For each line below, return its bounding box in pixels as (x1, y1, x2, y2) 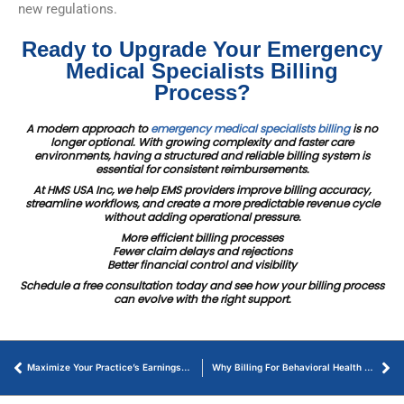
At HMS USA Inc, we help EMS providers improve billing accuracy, (33, 181, 371, 197)
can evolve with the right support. (113, 290, 291, 307)
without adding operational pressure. (103, 208, 301, 225)
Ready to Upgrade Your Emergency (22, 36, 382, 61)
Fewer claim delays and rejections (112, 243, 292, 259)
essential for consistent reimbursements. (95, 161, 309, 177)
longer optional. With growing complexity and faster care (50, 133, 353, 150)
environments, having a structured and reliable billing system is (34, 147, 370, 163)
